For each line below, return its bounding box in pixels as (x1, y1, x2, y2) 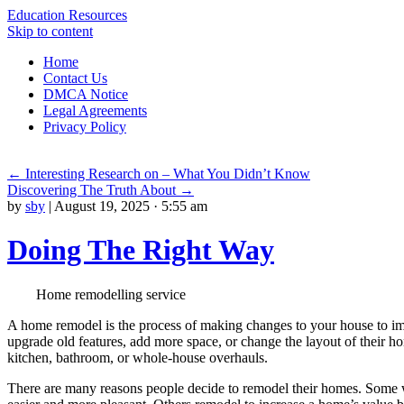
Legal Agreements (43, 103, 147, 118)
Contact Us (43, 70, 107, 86)
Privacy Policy (43, 119, 126, 134)
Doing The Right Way (7, 234, 274, 267)
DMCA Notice (43, 87, 128, 102)
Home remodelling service (36, 286, 186, 302)
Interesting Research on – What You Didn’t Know (22, 166, 310, 181)
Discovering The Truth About (7, 182, 179, 197)
